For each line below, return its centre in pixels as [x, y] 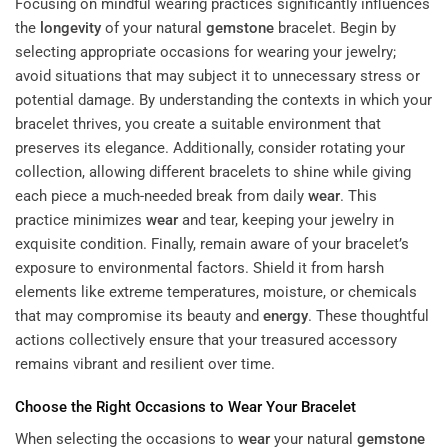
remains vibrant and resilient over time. [145, 363]
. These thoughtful [368, 315]
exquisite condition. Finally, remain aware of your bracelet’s [212, 243]
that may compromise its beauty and [139, 315]
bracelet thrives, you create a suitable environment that [198, 123]
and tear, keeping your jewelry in [286, 219]
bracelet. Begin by [335, 27]
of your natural [153, 27]
